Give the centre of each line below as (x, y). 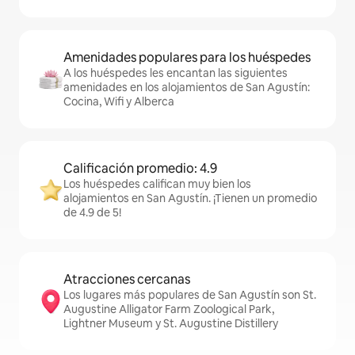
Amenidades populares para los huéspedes (187, 57)
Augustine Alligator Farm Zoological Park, (169, 309)
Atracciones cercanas (127, 279)
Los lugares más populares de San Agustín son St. (190, 295)
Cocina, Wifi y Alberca (119, 101)
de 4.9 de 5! (92, 212)
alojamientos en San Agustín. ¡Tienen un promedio (190, 198)
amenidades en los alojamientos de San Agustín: (187, 87)
